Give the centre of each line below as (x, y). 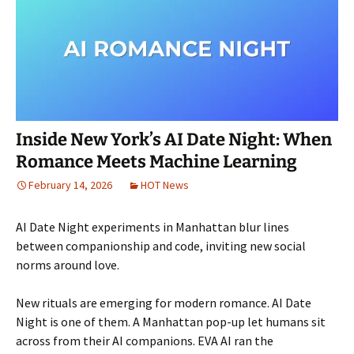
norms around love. (68, 264)
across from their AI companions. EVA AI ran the (145, 340)
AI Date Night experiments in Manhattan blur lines (153, 226)
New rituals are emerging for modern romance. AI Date (164, 302)
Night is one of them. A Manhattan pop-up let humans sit (171, 321)
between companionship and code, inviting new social (161, 245)
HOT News (165, 185)
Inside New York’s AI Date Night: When (174, 139)
